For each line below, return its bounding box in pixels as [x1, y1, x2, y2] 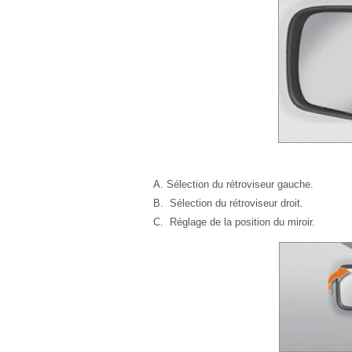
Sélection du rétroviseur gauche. [167, 178, 313, 190]
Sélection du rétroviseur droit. [167, 197, 303, 209]
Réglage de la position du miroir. [167, 216, 315, 228]
